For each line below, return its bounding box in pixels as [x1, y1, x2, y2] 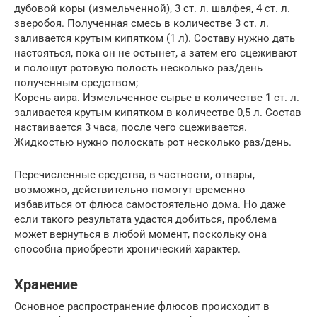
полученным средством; [14, 76, 138, 89]
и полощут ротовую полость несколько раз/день [14, 62, 263, 74]
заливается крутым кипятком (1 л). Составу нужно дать [14, 32, 295, 45]
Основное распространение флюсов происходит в [14, 300, 270, 313]
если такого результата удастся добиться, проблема [14, 213, 277, 226]
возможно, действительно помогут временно [14, 183, 246, 196]
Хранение [14, 277, 78, 294]
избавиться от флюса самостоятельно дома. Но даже [14, 198, 286, 211]
